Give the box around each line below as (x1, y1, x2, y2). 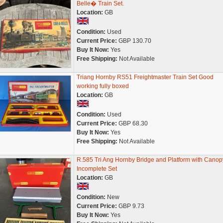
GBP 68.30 (116, 120, 148, 127)
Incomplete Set (76, 165, 117, 172)
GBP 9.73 (116, 203, 144, 210)
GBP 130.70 (116, 37, 151, 44)
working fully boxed (76, 83, 129, 90)
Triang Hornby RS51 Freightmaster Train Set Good (76, 74, 214, 81)
